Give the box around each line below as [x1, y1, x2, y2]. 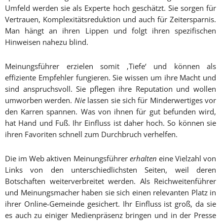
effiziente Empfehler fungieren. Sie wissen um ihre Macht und [5, 73, 216, 83]
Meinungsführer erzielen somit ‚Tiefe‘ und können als [5, 61, 216, 72]
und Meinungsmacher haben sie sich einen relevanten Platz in [5, 187, 216, 198]
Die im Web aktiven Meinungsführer [5, 153, 130, 164]
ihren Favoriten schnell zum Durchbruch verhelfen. [5, 129, 178, 140]
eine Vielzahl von [156, 153, 216, 164]
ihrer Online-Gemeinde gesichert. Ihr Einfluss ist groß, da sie [5, 199, 216, 209]
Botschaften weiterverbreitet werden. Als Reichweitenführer [5, 176, 216, 186]
